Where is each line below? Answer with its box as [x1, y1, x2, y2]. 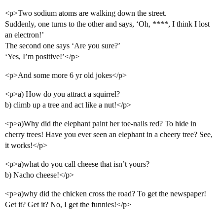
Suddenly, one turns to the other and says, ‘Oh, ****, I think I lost [5, 20, 210, 29]
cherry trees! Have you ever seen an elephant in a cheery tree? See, [5, 130, 213, 139]
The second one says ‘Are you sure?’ [5, 41, 120, 50]
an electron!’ [5, 31, 44, 39]
